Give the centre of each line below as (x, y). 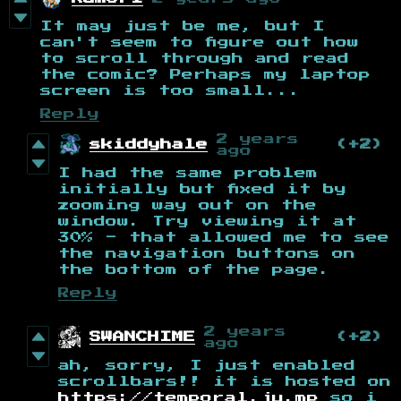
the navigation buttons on (207, 253)
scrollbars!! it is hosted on (225, 381)
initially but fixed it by (202, 189)
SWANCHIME (142, 337)
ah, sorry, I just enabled (207, 365)
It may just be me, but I (183, 26)
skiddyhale (149, 145)
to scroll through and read (195, 58)
